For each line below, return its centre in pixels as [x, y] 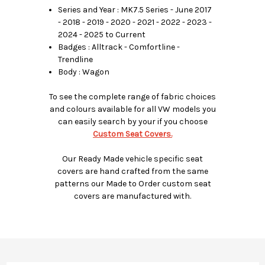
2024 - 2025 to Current [102, 34]
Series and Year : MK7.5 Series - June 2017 [135, 9]
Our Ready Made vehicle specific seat [132, 159]
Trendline [76, 59]
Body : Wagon [84, 72]
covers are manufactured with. [132, 196]
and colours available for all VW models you [132, 109]
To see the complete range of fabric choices [132, 96]
